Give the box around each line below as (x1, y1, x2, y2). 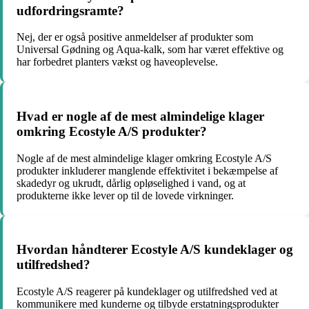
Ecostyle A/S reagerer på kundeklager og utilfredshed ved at (17, 286, 277, 298)
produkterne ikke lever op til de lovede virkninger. (17, 189, 234, 201)
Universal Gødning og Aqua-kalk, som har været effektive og (17, 43, 283, 56)
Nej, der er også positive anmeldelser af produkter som (17, 31, 253, 43)
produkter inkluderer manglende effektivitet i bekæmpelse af (17, 164, 278, 177)
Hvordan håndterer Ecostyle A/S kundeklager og (17, 242, 293, 257)
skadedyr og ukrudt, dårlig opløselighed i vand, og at (17, 177, 246, 189)
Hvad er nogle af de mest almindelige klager (17, 109, 264, 123)
